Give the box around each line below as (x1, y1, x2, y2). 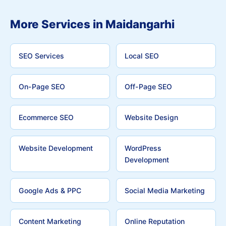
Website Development (19, 144, 93, 152)
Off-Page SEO (125, 82, 172, 91)
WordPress (125, 144, 161, 152)
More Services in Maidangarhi (10, 17, 175, 31)
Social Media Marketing (125, 186, 205, 195)
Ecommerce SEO (19, 113, 74, 122)
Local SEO (125, 51, 159, 60)
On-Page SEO (19, 82, 65, 91)
